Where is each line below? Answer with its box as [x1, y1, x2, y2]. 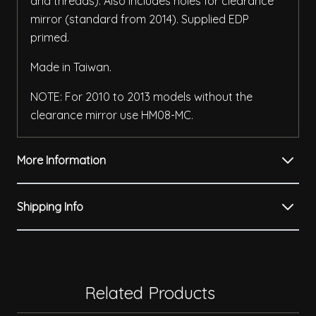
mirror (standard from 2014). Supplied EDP [30, 12, 249, 27]
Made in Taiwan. [30, 60, 111, 75]
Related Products [84, 282, 215, 304]
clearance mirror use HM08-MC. [30, 108, 193, 123]
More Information [17, 153, 106, 168]
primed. [30, 30, 72, 45]
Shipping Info [17, 200, 83, 214]
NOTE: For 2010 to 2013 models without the [30, 90, 253, 104]
